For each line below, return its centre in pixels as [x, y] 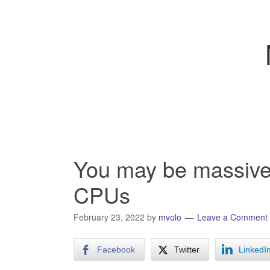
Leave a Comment [232, 217]
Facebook [116, 250]
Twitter [187, 250]
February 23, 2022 [109, 217]
